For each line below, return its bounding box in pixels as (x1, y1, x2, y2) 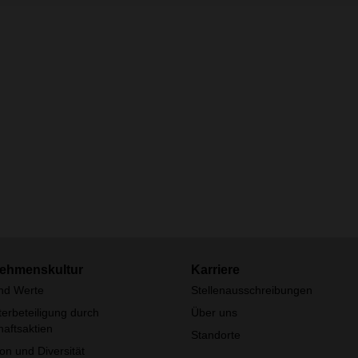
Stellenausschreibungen (191, 284, 312, 296)
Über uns (191, 306, 237, 319)
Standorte (191, 328, 241, 341)
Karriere (191, 263, 240, 276)
